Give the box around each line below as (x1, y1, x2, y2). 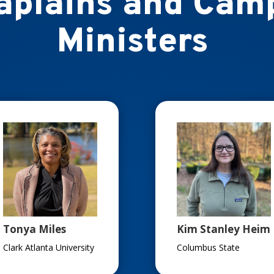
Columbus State (176, 242, 240, 254)
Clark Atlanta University (2, 242, 94, 254)
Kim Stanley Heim (176, 222, 270, 237)
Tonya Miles (2, 222, 66, 237)
